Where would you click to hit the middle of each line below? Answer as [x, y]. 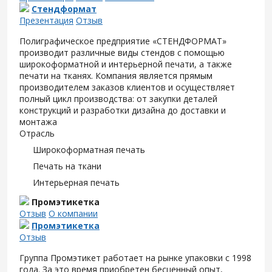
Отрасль [37, 133]
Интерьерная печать [76, 182]
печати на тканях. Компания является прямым [116, 76]
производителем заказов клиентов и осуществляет [127, 87]
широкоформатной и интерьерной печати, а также [126, 64]
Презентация [46, 20]
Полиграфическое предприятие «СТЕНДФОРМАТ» [123, 41]
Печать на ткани [67, 166]
